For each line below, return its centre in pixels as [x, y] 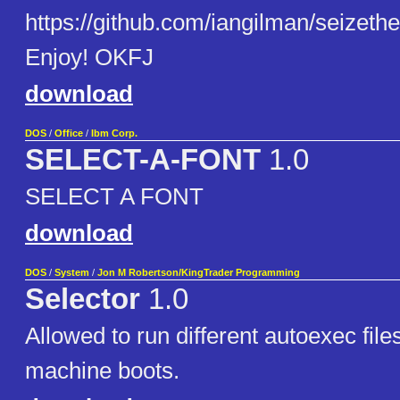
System [72, 273]
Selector [83, 300]
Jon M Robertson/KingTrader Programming [199, 273]
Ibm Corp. [114, 133]
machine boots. [102, 371]
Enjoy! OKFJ [89, 58]
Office [69, 133]
